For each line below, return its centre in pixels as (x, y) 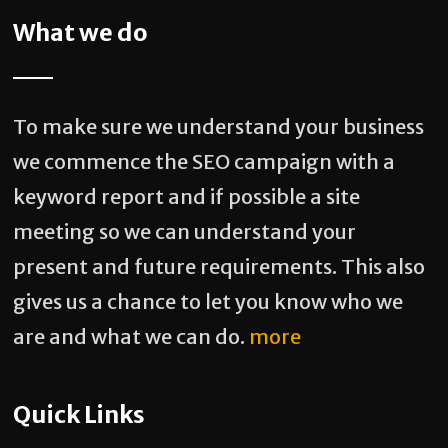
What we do (81, 32)
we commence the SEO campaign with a (204, 161)
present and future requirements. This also (219, 266)
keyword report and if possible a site (187, 196)
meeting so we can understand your (185, 231)
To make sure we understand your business (219, 126)
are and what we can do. (131, 336)
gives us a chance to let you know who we (208, 301)
